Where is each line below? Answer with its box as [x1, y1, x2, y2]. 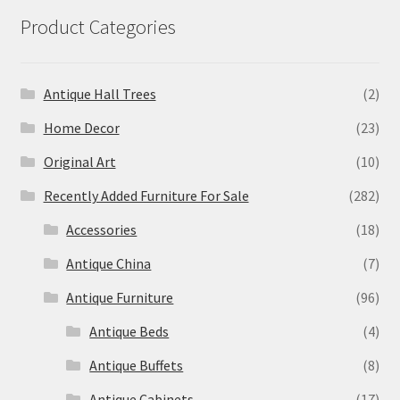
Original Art [43, 153, 116, 171]
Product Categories [20, 13, 176, 39]
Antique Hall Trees [43, 85, 156, 104]
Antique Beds [89, 322, 170, 341]
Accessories [66, 221, 137, 239]
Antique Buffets [89, 356, 184, 375]
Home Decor [43, 119, 120, 137]
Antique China [66, 254, 152, 273]
